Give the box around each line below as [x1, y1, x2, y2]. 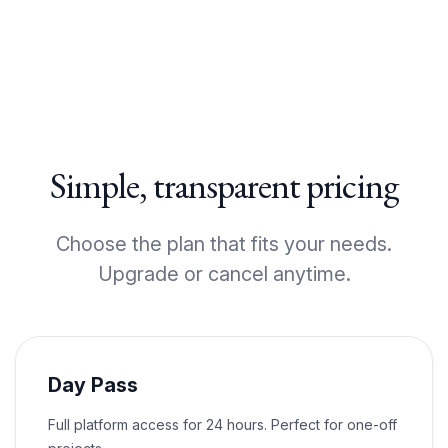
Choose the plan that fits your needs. [56, 232, 392, 257]
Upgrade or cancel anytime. [97, 262, 351, 287]
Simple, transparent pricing [50, 162, 398, 210]
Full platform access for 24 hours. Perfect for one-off [48, 416, 397, 434]
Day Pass [48, 373, 138, 398]
